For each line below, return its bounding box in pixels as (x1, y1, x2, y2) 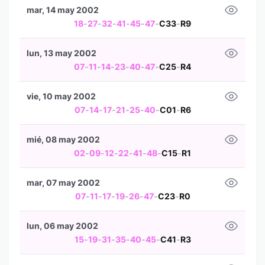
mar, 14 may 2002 (27, 5, 99, 15)
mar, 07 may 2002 (27, 177, 100, 188)
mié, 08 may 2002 (27, 134, 100, 144)
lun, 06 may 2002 (27, 221, 98, 231)
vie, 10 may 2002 (27, 91, 96, 101)
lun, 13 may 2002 (27, 48, 96, 58)
